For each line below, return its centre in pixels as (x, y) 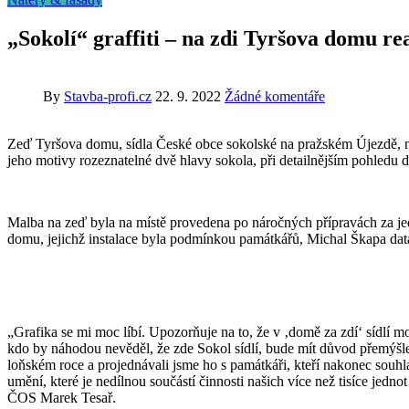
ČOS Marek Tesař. (62, 397)
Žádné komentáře (275, 96)
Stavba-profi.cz (108, 96)
